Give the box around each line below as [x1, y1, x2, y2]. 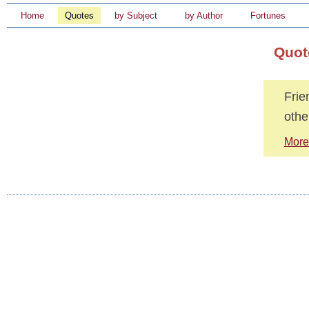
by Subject [114, 10, 157, 21]
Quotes [65, 10, 94, 21]
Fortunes [250, 10, 286, 21]
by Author [185, 10, 223, 21]
